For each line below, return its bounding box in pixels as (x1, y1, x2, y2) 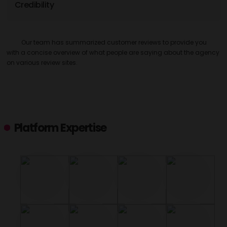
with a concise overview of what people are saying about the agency (6, 48, 219, 57)
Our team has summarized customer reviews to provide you (21, 38, 207, 47)
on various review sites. (6, 58, 78, 67)
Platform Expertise (14, 120, 107, 136)
